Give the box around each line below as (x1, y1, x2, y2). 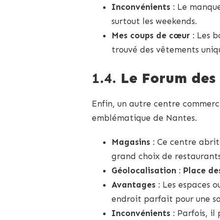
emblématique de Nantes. (92, 112, 197, 123)
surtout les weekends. (111, 16, 197, 27)
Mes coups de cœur (111, 30, 190, 41)
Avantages (111, 179, 156, 190)
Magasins (111, 137, 150, 147)
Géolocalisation (111, 165, 176, 175)
